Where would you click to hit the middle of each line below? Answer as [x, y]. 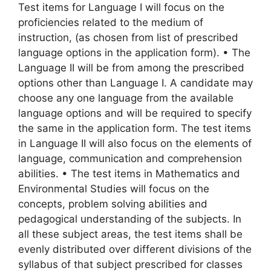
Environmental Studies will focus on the [114, 189]
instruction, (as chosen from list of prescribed [128, 38]
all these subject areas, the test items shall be [130, 234]
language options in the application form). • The [134, 53]
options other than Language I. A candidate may [135, 83]
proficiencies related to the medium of [111, 23]
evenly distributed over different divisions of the [135, 250]
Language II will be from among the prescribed [131, 68]
